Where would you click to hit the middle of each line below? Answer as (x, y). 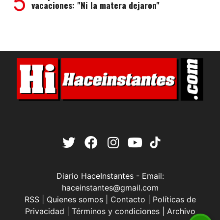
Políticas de (174, 200)
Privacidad (44, 211)
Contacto (128, 200)
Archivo (181, 211)
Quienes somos (75, 200)
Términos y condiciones (115, 211)
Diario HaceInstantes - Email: (110, 176)
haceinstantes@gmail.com (110, 188)
